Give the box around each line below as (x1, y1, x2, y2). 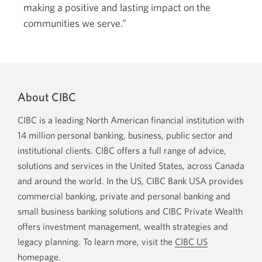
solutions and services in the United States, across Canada (18, 160, 244, 171)
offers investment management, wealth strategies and (18, 221, 228, 232)
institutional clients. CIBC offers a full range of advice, (18, 145, 226, 156)
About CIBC (18, 90, 76, 104)
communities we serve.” (23, 17, 126, 29)
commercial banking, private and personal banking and (18, 191, 230, 201)
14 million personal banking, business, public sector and (18, 130, 233, 140)
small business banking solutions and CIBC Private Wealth (18, 206, 243, 216)
